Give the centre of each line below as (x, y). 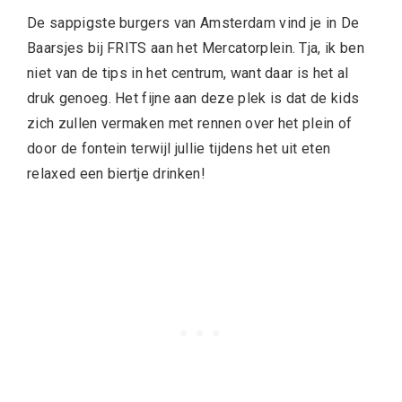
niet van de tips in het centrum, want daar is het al (188, 73)
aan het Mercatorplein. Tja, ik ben (255, 48)
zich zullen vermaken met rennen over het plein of (190, 123)
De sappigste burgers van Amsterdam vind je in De (193, 22)
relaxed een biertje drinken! (116, 173)
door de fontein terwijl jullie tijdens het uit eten (179, 148)
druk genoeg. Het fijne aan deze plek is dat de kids (193, 98)
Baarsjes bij (67, 48)
